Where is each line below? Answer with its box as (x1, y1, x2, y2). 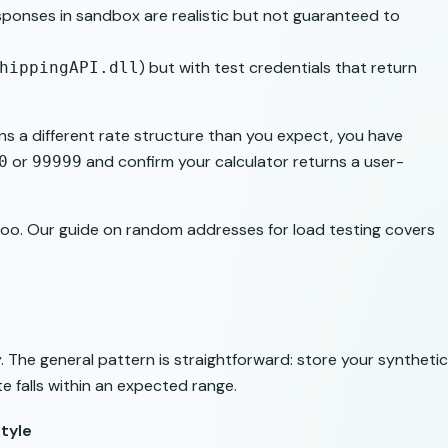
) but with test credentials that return (139, 56, 417, 78)
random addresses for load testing (126, 218, 381, 240)
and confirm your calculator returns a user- (82, 150, 404, 172)
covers (381, 218, 435, 240)
